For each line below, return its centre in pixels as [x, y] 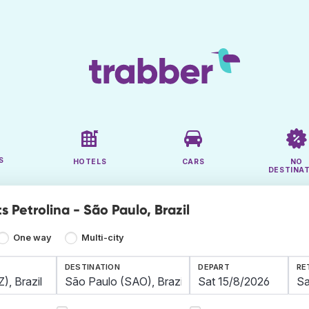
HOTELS [90, 162]
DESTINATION [92, 267]
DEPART [214, 267]
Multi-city [102, 238]
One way [33, 238]
